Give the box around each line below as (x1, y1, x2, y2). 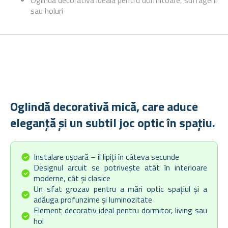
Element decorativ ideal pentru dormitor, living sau (34, 204, 207, 216)
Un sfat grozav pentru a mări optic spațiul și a (34, 182, 207, 195)
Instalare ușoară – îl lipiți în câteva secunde (34, 150, 179, 163)
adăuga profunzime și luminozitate (34, 193, 152, 206)
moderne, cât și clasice (34, 172, 110, 184)
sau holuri (31, 5, 63, 17)
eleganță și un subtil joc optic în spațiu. (10, 113, 215, 132)
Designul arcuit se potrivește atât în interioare (34, 161, 207, 174)
